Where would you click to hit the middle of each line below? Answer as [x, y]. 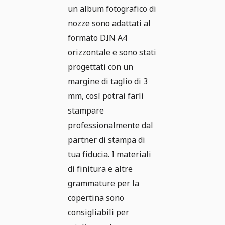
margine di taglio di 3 [108, 82]
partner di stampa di [106, 140]
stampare [86, 111]
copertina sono [96, 198]
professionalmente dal [110, 125]
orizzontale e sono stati [112, 52]
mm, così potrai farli [106, 96]
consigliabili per [98, 213]
